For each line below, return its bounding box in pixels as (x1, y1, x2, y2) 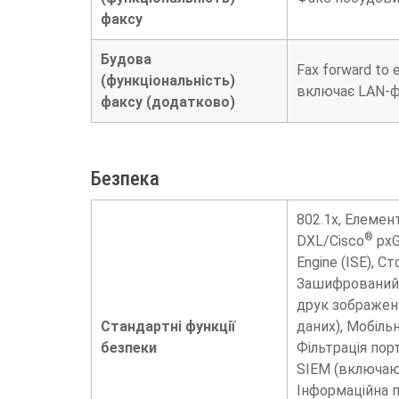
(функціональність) (101, 72, 235, 90)
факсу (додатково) (101, 94, 235, 111)
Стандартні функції (101, 317, 235, 335)
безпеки (101, 338, 157, 356)
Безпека (91, 167, 159, 191)
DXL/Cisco (297, 232, 364, 249)
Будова (101, 51, 151, 69)
